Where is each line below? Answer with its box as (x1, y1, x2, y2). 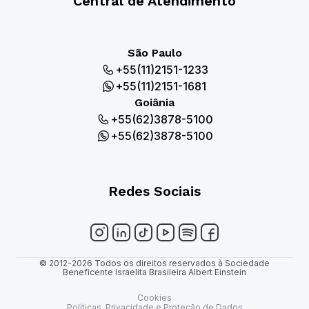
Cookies (137, 292, 172, 303)
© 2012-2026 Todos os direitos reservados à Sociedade (39, 258, 270, 269)
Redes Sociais (108, 182, 201, 199)
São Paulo (127, 46, 182, 59)
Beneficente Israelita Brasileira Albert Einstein (63, 267, 246, 278)
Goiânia (134, 95, 175, 109)
